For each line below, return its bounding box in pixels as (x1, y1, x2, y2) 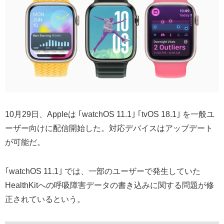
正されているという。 (5, 194, 85, 203)
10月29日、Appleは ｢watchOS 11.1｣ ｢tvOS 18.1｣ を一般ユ (5, 109, 214, 118)
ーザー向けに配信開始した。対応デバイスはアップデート (5, 123, 213, 132)
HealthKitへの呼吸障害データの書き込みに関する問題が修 (5, 180, 214, 189)
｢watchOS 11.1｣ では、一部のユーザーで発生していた (5, 166, 200, 175)
